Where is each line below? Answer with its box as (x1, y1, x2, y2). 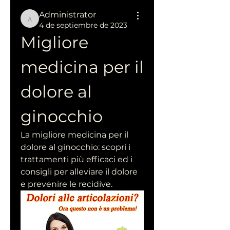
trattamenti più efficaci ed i (21, 155, 132, 164)
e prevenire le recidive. (21, 179, 112, 189)
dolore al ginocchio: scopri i (21, 142, 130, 152)
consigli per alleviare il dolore (21, 167, 138, 177)
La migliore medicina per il (21, 130, 128, 140)
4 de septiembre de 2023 (39, 21, 127, 30)
